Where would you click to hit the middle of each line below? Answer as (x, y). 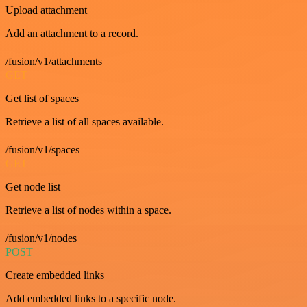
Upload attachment (46, 10)
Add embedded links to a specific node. (91, 298)
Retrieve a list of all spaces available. (85, 122)
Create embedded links (55, 275)
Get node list (33, 187)
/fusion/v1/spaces (42, 150)
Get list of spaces (42, 98)
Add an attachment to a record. (72, 33)
